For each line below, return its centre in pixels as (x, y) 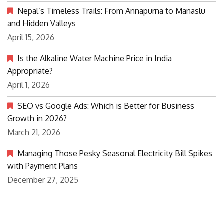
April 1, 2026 (29, 85)
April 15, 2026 (31, 37)
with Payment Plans (43, 166)
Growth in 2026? (37, 118)
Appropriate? (30, 71)
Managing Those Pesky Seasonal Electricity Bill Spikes (115, 153)
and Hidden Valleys (42, 23)
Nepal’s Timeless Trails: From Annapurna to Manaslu (111, 11)
